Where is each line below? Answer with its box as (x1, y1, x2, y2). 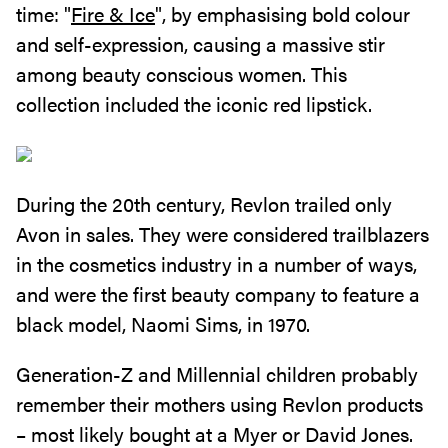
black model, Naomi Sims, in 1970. (16, 309, 315, 338)
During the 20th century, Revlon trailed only (16, 189, 392, 218)
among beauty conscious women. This (16, 59, 347, 88)
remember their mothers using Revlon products (16, 389, 423, 418)
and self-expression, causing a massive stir (16, 29, 385, 58)
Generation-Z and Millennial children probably (16, 359, 418, 388)
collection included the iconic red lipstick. (16, 89, 377, 118)
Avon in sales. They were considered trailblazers (16, 219, 429, 248)
